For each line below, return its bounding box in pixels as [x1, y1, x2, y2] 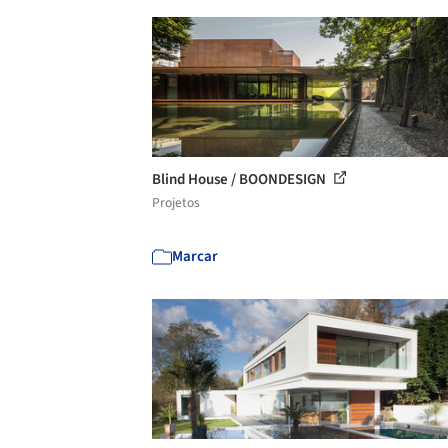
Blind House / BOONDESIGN [152, 168, 329, 190]
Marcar [172, 245, 218, 267]
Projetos [152, 192, 200, 212]
